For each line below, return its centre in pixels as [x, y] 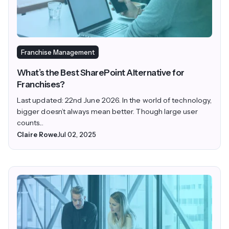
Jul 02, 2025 [77, 134]
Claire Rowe [37, 134]
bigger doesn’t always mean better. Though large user [107, 111]
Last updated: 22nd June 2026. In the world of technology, [114, 100]
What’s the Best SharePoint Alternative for [101, 72]
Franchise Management [58, 52]
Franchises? [41, 84]
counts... [30, 122]
